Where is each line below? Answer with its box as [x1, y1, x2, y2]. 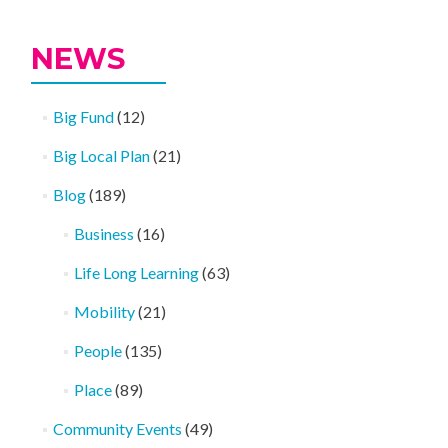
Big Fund [52, 107, 114, 126]
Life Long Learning [73, 263, 199, 282]
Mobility [73, 302, 135, 321]
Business [73, 224, 134, 243]
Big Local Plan [52, 146, 150, 165]
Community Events [52, 419, 182, 438]
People [73, 341, 122, 360]
